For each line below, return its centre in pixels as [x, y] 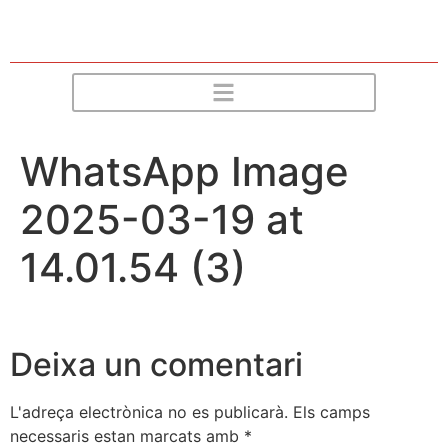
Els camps [331, 411]
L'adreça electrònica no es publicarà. [149, 411]
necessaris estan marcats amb [127, 435]
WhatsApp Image [184, 171]
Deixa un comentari [156, 364]
